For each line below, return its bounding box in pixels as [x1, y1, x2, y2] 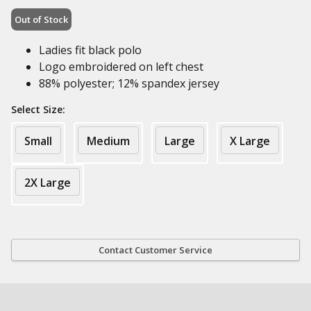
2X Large [24, 175, 71, 190]
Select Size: [11, 103, 65, 116]
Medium [87, 133, 130, 149]
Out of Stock [15, 13, 68, 26]
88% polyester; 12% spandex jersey [39, 76, 219, 91]
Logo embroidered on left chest [39, 59, 203, 74]
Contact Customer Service [99, 244, 212, 256]
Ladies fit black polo [39, 42, 142, 58]
